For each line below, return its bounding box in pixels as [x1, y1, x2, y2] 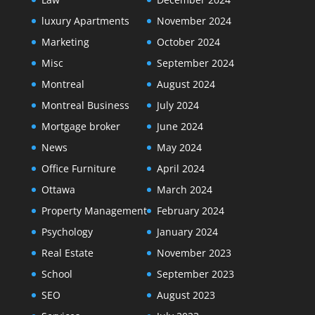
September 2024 [156, 56, 234, 70]
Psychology [41, 225, 93, 238]
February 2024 [156, 204, 224, 217]
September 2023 [156, 267, 234, 281]
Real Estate [41, 246, 94, 259]
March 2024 [156, 183, 212, 196]
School [41, 267, 72, 281]
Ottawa [41, 183, 75, 196]
